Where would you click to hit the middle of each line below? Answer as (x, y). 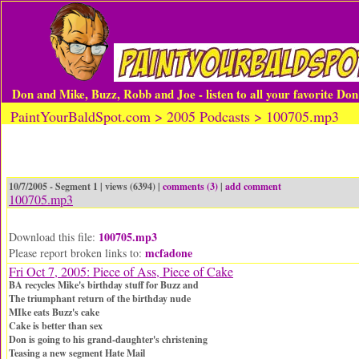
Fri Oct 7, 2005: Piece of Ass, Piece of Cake (121, 271)
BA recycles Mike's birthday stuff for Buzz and (104, 285)
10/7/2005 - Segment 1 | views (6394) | (86, 186)
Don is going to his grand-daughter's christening (108, 339)
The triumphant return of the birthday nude (100, 298)
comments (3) (190, 186)
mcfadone (169, 253)
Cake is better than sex (56, 326)
